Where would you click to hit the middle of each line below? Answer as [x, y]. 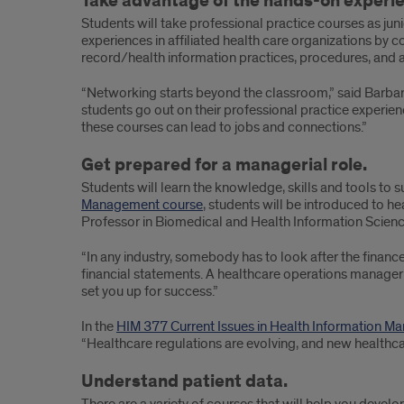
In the [99, 326]
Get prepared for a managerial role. [224, 165]
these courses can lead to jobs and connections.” [224, 127]
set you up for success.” [150, 291]
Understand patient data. [184, 381]
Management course [142, 205]
